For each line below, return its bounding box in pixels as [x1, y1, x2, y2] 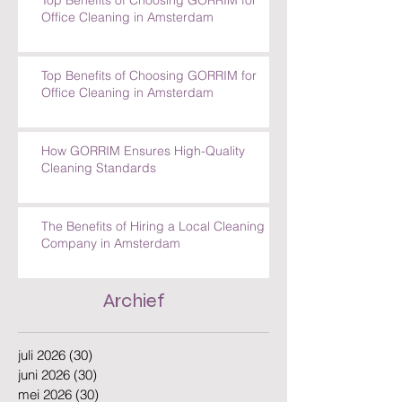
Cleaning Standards [41, 186, 156, 203]
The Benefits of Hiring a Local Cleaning [41, 244, 265, 261]
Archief [103, 315, 165, 339]
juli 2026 [18, 372, 66, 390]
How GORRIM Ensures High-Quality [41, 169, 245, 186]
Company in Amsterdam [41, 261, 180, 278]
